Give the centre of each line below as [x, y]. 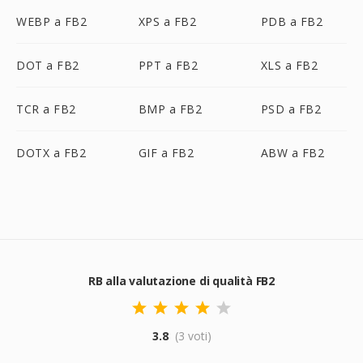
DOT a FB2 [48, 65]
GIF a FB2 [166, 153]
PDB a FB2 [292, 21]
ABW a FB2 [293, 153]
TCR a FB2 [46, 109]
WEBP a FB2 [51, 21]
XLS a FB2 [289, 65]
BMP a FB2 [170, 109]
